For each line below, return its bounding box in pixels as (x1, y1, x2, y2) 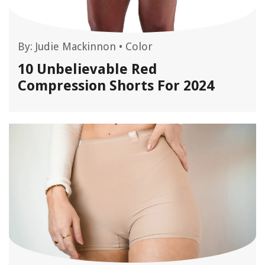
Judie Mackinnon (35, 40, 116, 53)
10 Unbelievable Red (18, 61, 157, 77)
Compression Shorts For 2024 (18, 77, 214, 94)
